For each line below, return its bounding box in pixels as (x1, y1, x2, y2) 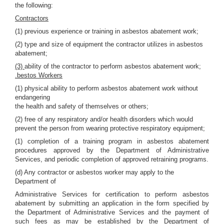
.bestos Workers (15, 71, 62, 79)
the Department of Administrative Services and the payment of (15, 208, 209, 216)
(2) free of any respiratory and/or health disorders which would (15, 115, 193, 123)
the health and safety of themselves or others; (15, 102, 148, 110)
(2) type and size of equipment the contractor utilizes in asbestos (15, 40, 203, 48)
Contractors (15, 14, 48, 22)
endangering (15, 93, 50, 101)
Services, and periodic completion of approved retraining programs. (15, 155, 208, 163)
